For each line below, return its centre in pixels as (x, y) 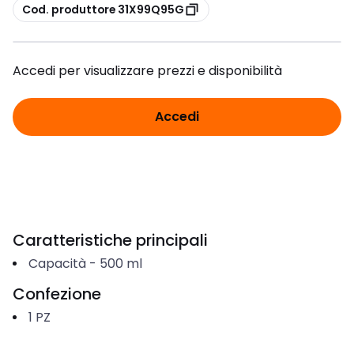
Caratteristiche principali (110, 240)
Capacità (57, 264)
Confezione (57, 294)
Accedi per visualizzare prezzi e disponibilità (147, 71)
